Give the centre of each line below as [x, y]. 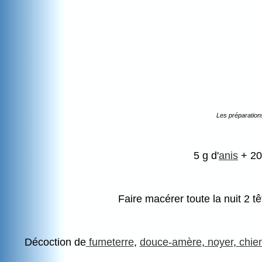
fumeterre [110, 242]
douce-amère [170, 242]
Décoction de [55, 242]
